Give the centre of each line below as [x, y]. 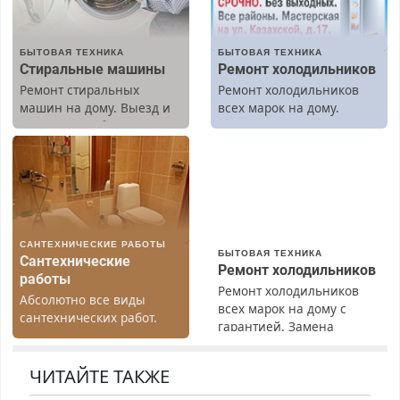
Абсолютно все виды [82, 300]
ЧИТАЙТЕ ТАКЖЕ [99, 377]
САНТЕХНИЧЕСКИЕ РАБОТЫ [92, 245]
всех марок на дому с [282, 309]
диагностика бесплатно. [92, 125]
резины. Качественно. [285, 345]
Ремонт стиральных [79, 89]
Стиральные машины [92, 69]
